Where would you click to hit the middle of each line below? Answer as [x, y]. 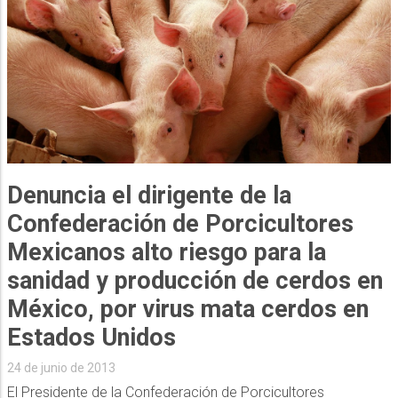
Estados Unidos [91, 337]
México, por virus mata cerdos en [187, 309]
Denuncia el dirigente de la [149, 195]
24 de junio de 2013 [61, 367]
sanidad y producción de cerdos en [195, 280]
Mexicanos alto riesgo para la [166, 252]
